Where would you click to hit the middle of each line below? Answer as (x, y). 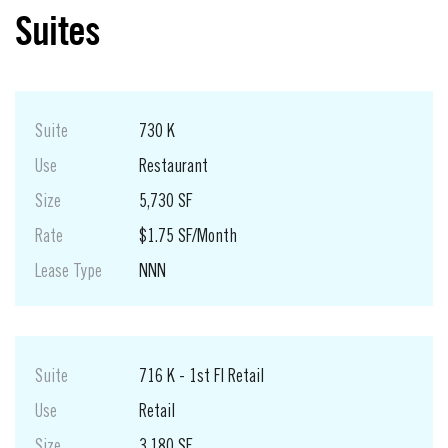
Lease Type (68, 272)
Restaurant (173, 167)
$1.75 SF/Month (188, 237)
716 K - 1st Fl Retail (201, 377)
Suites (58, 30)
